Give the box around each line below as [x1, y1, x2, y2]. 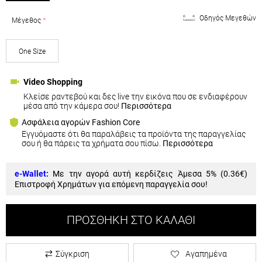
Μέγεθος [12, 16, 41, 25]
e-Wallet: [15, 168, 49, 178]
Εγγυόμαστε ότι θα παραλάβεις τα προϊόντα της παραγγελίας [22, 129, 246, 139]
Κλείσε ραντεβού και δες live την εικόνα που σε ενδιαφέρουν [23, 91, 247, 101]
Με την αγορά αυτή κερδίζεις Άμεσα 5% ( [49, 168, 223, 178]
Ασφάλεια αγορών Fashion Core [22, 117, 140, 127]
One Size [19, 47, 46, 56]
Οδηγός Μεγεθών [198, 13, 256, 22]
